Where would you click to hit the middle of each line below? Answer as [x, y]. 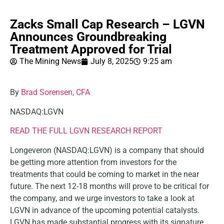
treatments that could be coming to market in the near [104, 174]
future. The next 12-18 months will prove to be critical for [109, 186]
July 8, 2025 [112, 61]
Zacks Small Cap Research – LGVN [107, 24]
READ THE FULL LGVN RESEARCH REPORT [86, 131]
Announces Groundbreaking [88, 37]
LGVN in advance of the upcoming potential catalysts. [105, 210]
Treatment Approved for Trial [91, 49]
